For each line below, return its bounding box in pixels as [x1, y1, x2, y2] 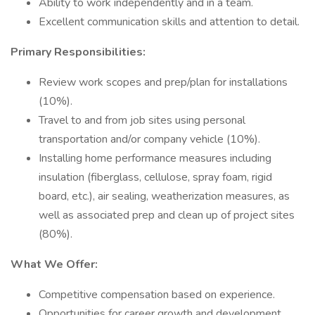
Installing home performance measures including [39, 150, 271, 166]
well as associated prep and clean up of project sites [39, 207, 295, 223]
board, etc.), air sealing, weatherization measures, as [39, 188, 290, 204]
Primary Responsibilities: [11, 44, 146, 60]
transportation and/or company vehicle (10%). [39, 131, 260, 147]
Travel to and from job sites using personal [39, 112, 245, 128]
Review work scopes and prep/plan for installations [39, 75, 288, 90]
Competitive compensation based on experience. [39, 287, 275, 302]
